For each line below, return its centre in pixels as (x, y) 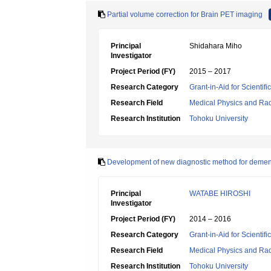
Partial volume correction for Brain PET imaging (185, 15)
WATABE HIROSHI (220, 194)
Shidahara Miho (216, 46)
